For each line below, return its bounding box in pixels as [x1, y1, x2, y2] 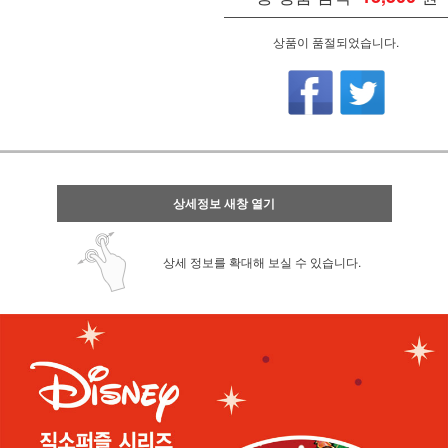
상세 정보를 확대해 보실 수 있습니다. [162, 252, 361, 270]
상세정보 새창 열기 [173, 193, 275, 212]
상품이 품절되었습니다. [273, 33, 399, 50]
